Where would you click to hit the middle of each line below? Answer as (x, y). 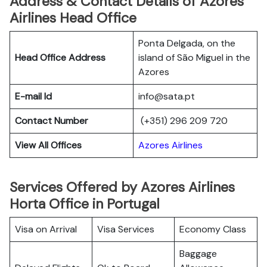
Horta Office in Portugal (85, 204)
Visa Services (126, 229)
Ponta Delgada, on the (187, 43)
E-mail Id (33, 96)
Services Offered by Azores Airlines (122, 187)
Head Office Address (60, 58)
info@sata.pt (167, 96)
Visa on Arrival (46, 229)
